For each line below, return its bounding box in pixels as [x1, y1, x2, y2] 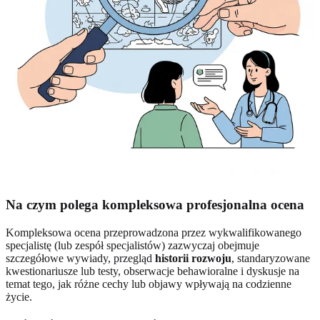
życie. [6, 291, 32, 304]
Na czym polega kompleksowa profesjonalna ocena [6, 197, 304, 213]
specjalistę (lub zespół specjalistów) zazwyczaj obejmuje [6, 239, 259, 252]
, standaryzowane [231, 252, 310, 265]
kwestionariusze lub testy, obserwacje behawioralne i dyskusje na [6, 265, 299, 278]
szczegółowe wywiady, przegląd [6, 252, 155, 265]
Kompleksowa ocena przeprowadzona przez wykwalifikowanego [6, 226, 301, 239]
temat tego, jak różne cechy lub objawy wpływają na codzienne [6, 278, 291, 291]
